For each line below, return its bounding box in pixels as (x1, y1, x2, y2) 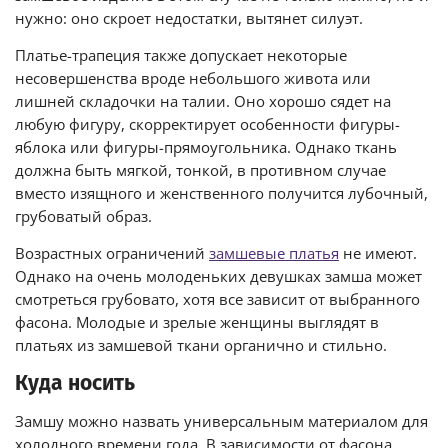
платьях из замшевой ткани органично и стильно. (15, 334, 387, 356)
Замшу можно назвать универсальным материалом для (15, 410, 428, 432)
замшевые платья (209, 242, 339, 264)
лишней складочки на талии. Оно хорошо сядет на (15, 90, 391, 112)
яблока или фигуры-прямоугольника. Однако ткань (15, 136, 397, 158)
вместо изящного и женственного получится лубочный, (15, 182, 428, 204)
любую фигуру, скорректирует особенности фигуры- (15, 113, 400, 135)
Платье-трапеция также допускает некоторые (15, 44, 347, 66)
